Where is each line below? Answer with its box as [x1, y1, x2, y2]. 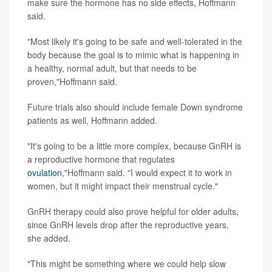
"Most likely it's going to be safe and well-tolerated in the [27, 35, 242, 47]
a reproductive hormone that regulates [27, 152, 175, 165]
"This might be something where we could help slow [27, 257, 226, 270]
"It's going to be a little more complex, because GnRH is [27, 139, 241, 152]
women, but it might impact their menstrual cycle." [27, 179, 218, 192]
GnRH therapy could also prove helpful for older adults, [27, 205, 239, 217]
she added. [27, 231, 70, 244]
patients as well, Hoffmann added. [27, 114, 157, 126]
